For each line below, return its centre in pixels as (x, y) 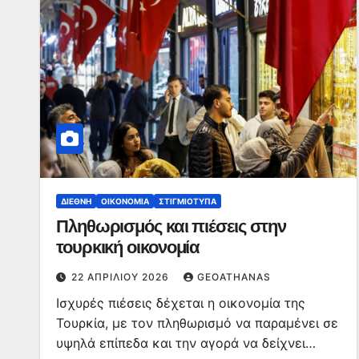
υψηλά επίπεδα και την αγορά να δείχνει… (186, 343)
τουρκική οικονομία (128, 247)
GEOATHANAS (234, 277)
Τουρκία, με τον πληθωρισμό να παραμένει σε (197, 323)
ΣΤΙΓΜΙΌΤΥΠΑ (188, 201)
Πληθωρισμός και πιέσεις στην (171, 226)
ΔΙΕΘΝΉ (76, 201)
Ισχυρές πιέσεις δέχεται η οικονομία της (181, 303)
